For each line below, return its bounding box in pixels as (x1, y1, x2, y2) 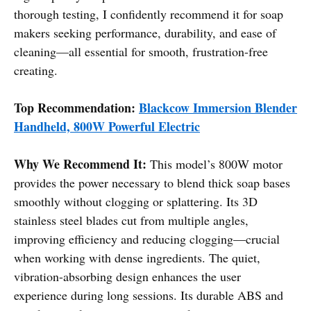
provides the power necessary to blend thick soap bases (14, 174, 290, 191)
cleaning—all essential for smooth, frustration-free (14, 42, 268, 60)
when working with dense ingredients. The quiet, (14, 249, 260, 266)
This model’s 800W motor (146, 155, 283, 172)
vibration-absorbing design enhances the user (14, 267, 241, 285)
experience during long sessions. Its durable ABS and (14, 286, 283, 303)
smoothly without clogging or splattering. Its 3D (14, 192, 258, 210)
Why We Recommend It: (14, 154, 146, 173)
